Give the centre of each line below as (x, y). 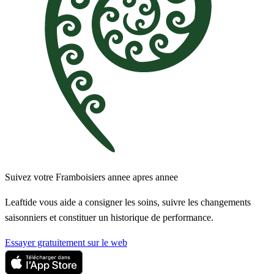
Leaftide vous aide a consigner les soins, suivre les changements (128, 202)
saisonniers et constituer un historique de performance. (109, 218)
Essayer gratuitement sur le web (66, 243)
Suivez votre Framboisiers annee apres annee (91, 177)
